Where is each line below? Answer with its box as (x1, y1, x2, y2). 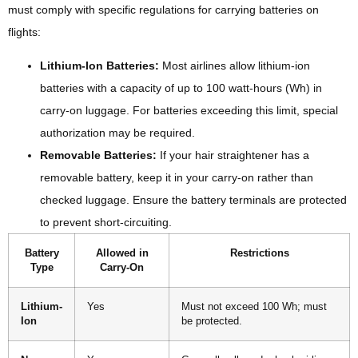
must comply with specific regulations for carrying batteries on (8, 2, 319, 16)
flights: (8, 25, 41, 38)
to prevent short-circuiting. (40, 216, 172, 229)
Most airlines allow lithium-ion (159, 59, 310, 73)
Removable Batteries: (40, 149, 157, 162)
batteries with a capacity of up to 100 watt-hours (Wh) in (40, 82, 322, 95)
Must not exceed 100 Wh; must (181, 301, 327, 313)
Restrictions (229, 248, 289, 260)
